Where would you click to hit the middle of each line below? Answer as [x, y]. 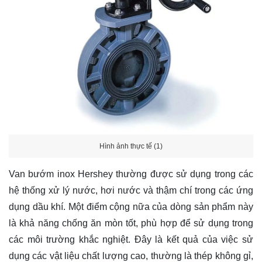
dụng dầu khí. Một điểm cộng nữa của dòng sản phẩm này [131, 207]
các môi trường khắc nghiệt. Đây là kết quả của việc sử [131, 240]
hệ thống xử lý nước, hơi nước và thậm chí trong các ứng [131, 191]
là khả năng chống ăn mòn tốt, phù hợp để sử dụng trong [131, 223]
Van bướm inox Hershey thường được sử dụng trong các [131, 174]
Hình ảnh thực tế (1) [131, 146]
